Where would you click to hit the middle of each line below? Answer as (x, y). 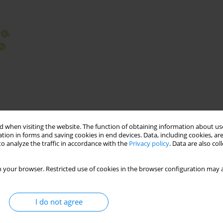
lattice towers (116, 169)
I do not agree (59, 202)
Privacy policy (149, 143)
